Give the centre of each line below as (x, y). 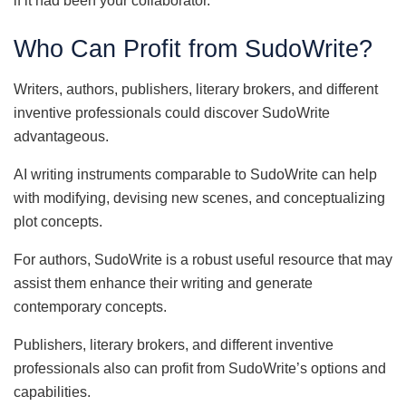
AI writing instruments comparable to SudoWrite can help (195, 174)
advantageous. (61, 136)
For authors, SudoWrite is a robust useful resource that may (203, 259)
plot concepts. (58, 221)
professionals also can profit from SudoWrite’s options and (200, 368)
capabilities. (52, 391)
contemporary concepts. (90, 306)
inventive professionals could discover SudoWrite (172, 112)
